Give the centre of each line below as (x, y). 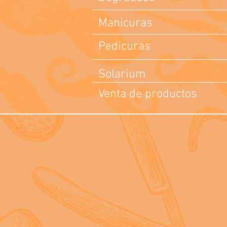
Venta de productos (148, 94)
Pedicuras (124, 47)
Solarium (122, 74)
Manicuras (127, 23)
